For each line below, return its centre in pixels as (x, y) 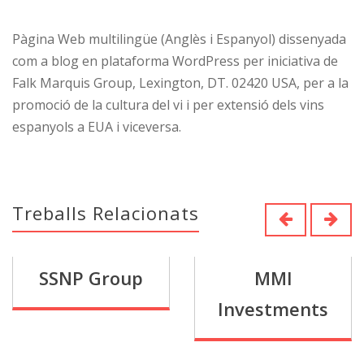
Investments (273, 309)
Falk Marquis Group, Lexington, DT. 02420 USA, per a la (180, 83)
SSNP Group (91, 278)
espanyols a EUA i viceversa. (97, 127)
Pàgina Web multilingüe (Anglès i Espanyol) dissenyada (179, 39)
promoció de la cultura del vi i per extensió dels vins (168, 105)
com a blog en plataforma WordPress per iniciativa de (175, 61)
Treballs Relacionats (106, 213)
